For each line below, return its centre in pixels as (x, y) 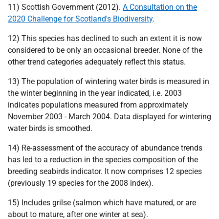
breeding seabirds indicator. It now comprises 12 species (105, 171)
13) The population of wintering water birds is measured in (109, 81)
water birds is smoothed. (50, 128)
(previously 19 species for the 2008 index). (81, 183)
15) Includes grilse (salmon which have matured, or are (102, 203)
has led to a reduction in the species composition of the (103, 160)
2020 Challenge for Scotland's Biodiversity (80, 19)
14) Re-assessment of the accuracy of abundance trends (105, 148)
